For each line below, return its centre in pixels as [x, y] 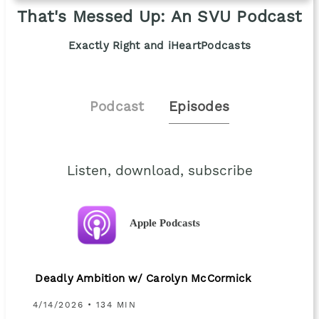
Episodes [199, 108]
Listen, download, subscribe [159, 172]
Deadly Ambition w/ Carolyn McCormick [143, 279]
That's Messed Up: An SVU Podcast [159, 17]
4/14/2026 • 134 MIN [84, 305]
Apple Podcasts [165, 223]
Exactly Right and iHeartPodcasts [159, 47]
